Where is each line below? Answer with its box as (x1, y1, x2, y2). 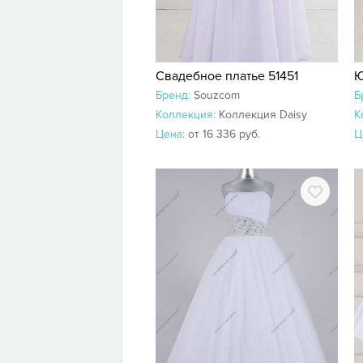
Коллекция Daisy (219, 108, 307, 122)
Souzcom (194, 88, 240, 102)
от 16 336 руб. (188, 127, 260, 141)
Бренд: (156, 88, 194, 102)
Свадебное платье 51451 (156, 68, 298, 84)
